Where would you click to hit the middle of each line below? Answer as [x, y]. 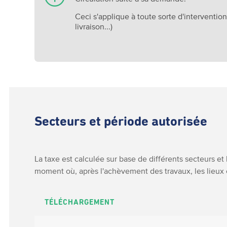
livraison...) [94, 26]
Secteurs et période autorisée [121, 122]
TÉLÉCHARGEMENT [80, 202]
